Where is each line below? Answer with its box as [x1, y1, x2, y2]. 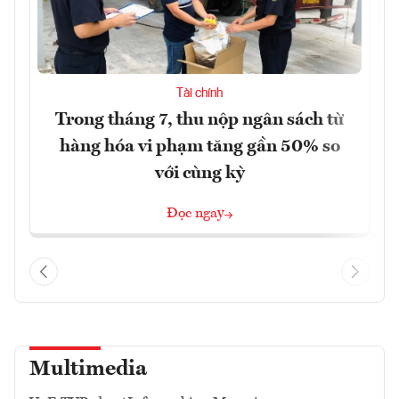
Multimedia [29, 358, 147, 380]
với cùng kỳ [154, 164, 245, 183]
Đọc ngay [167, 206, 224, 221]
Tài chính [176, 86, 223, 100]
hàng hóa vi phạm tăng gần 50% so [59, 137, 340, 156]
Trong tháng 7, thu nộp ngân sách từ [55, 110, 344, 129]
